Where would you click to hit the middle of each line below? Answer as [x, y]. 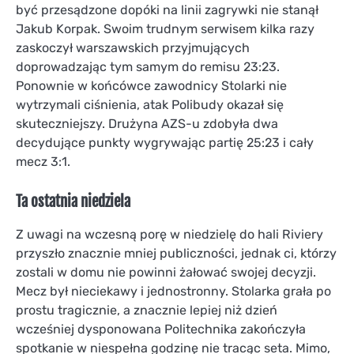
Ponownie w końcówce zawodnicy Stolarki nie [151, 86]
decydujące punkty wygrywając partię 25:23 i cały [165, 143]
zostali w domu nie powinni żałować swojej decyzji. [166, 273]
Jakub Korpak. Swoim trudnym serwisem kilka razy [165, 29]
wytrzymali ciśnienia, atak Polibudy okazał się [150, 105]
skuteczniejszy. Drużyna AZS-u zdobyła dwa [147, 124]
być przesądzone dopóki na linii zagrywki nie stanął [167, 10]
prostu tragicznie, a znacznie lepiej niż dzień [147, 311]
